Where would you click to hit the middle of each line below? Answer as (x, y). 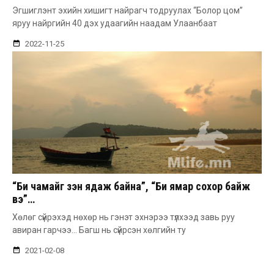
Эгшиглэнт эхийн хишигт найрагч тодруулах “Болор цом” (128, 10)
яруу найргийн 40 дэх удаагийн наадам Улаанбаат (115, 23)
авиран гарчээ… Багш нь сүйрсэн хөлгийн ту (99, 230)
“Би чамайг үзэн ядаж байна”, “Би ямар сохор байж (131, 186)
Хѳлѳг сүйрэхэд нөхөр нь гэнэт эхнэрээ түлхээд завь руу (124, 217)
